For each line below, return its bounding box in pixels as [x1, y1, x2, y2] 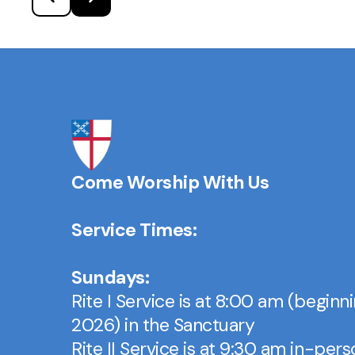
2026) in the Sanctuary [71, 313, 255, 338]
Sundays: [71, 265, 150, 290]
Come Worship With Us [71, 170, 269, 195]
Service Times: [71, 218, 197, 242]
